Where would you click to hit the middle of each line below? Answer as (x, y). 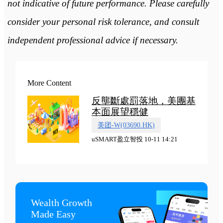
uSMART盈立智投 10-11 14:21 (134, 139)
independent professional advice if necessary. (93, 40)
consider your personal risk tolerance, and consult (103, 22)
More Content (49, 83)
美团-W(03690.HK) (126, 125)
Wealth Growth (62, 203)
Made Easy (54, 214)
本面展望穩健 (120, 111)
